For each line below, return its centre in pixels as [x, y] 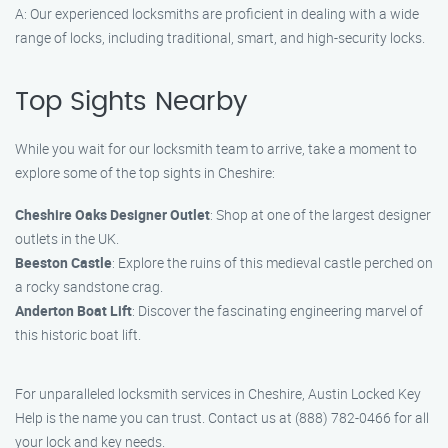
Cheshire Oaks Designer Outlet [112, 214]
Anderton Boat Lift [73, 310]
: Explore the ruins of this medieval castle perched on [272, 262]
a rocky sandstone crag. [89, 286]
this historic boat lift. [78, 334]
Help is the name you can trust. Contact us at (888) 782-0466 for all [222, 417]
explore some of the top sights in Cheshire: [145, 172]
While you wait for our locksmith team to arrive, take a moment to [216, 148]
